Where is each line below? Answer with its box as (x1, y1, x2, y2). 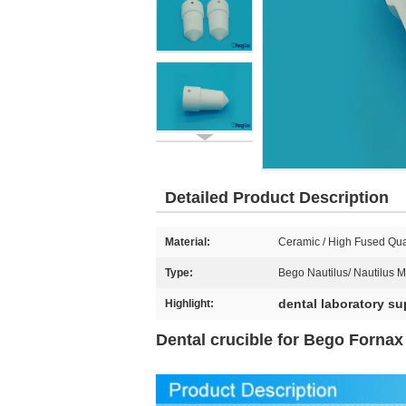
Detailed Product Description (165, 188, 389, 207)
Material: (165, 236, 210, 248)
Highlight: (165, 297, 214, 310)
